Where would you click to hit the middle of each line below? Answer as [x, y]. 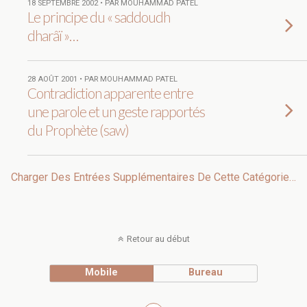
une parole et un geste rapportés [116, 111]
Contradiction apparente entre [110, 93]
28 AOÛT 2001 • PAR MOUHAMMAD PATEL [102, 79]
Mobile [102, 272]
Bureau [205, 272]
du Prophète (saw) [78, 130]
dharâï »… [53, 35]
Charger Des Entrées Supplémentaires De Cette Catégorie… [153, 177]
